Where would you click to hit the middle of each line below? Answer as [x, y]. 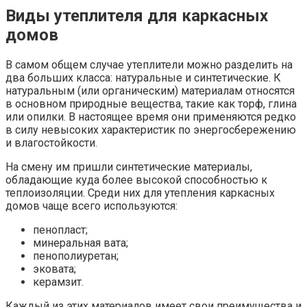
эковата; [54, 269]
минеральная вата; [81, 243]
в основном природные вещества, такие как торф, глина [151, 103]
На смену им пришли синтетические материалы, [129, 167]
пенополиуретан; [76, 256]
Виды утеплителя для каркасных [137, 15]
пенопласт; [60, 230]
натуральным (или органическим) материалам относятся [150, 90]
